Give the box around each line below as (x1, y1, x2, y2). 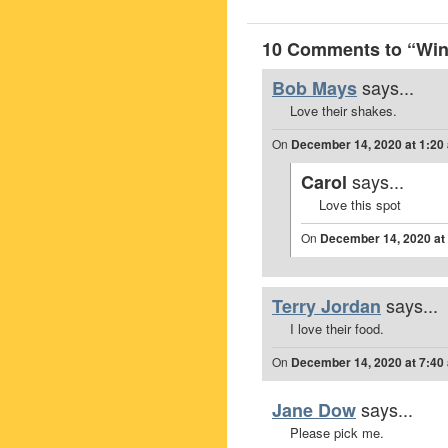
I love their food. (290, 319, 384, 338)
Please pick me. (290, 423, 384, 442)
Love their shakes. (290, 101, 397, 120)
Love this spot (319, 195, 401, 214)
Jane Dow (272, 397, 356, 423)
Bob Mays (272, 75, 357, 101)
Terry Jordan (272, 293, 381, 319)
